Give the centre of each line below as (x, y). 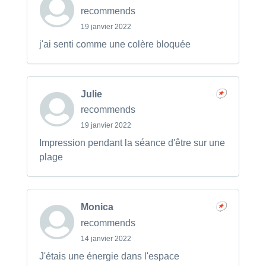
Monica (97, 207)
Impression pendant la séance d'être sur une (132, 143)
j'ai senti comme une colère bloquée (115, 44)
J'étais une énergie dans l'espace (109, 256)
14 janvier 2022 (106, 238)
